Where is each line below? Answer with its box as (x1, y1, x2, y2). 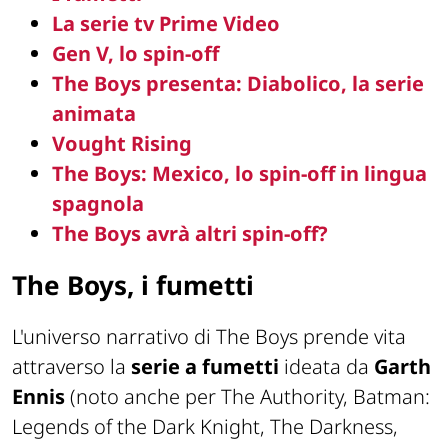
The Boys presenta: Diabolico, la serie (52, 69, 424, 97)
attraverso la (12, 352, 131, 380)
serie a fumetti (131, 352, 279, 380)
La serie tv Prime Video (52, 9, 280, 37)
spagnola (52, 189, 144, 217)
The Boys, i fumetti (12, 267, 254, 304)
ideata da (279, 352, 374, 380)
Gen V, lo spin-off (52, 39, 219, 67)
